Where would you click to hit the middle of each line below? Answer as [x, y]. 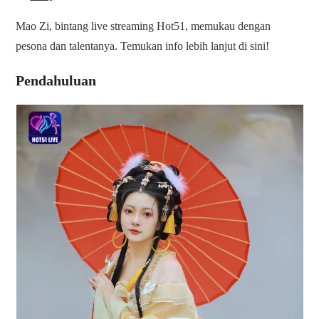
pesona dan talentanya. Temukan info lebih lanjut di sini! [143, 46]
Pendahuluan [56, 81]
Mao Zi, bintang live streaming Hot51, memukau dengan [143, 26]
